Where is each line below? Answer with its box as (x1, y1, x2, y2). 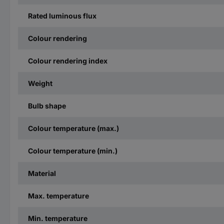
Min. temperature (28, 213, 87, 222)
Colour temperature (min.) (28, 146, 117, 155)
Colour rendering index (28, 56, 107, 65)
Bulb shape (28, 101, 66, 110)
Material (28, 168, 56, 177)
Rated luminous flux (28, 11, 96, 20)
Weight (28, 78, 52, 87)
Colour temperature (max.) (28, 123, 119, 132)
